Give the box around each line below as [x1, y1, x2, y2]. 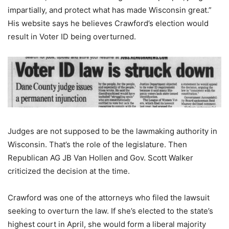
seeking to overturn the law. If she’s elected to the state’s [8, 206, 213, 216]
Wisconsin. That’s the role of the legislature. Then [8, 140, 187, 150]
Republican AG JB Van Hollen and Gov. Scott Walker [8, 153, 193, 163]
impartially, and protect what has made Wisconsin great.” [8, 5, 212, 15]
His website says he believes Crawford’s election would [8, 18, 209, 28]
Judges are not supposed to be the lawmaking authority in [8, 126, 217, 136]
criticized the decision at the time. [8, 166, 130, 176]
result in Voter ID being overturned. [8, 31, 136, 41]
